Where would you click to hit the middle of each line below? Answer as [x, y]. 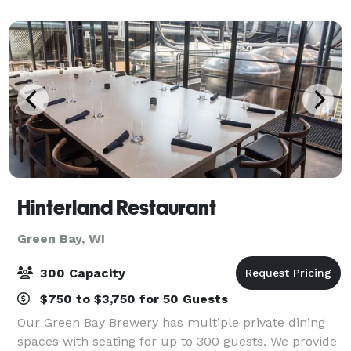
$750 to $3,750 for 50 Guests [132, 299]
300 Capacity [81, 273]
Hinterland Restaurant [117, 207]
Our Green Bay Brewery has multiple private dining [171, 322]
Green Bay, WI [61, 238]
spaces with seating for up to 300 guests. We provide [177, 341]
